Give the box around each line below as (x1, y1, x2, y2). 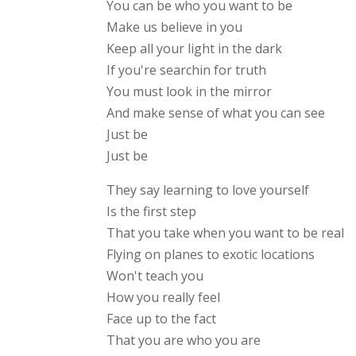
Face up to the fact (106, 310, 217, 328)
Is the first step (106, 203, 197, 221)
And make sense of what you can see (106, 104, 326, 122)
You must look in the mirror (106, 83, 273, 101)
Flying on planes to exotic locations (106, 246, 315, 264)
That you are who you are (106, 331, 261, 350)
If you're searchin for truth (106, 61, 267, 79)
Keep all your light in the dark (106, 40, 283, 58)
